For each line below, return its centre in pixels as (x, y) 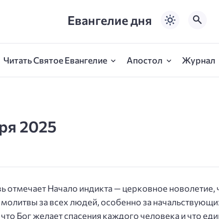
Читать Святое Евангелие (55, 60)
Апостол (144, 60)
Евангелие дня (109, 20)
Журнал (199, 60)
